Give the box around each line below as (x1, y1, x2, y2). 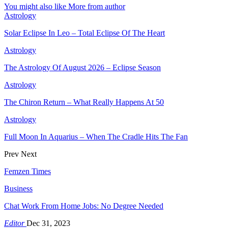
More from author (68, 2, 125, 11)
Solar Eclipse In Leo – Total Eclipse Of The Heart (4, 28, 165, 37)
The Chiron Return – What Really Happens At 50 (4, 97, 164, 106)
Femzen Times (4, 166, 51, 176)
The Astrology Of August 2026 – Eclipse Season (4, 63, 161, 72)
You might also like (4, 2, 66, 11)
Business (4, 184, 33, 193)
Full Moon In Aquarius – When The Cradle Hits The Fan (4, 132, 188, 141)
